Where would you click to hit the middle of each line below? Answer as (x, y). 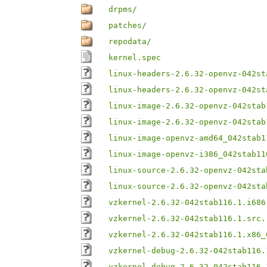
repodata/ (130, 41)
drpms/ (123, 9)
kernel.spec (135, 58)
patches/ (128, 25)
